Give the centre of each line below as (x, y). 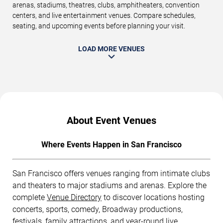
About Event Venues (111, 120)
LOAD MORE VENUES (111, 49)
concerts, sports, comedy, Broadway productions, (98, 209)
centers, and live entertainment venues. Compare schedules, (104, 15)
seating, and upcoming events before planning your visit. (99, 26)
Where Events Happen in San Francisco (111, 144)
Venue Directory (74, 197)
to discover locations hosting (153, 197)
